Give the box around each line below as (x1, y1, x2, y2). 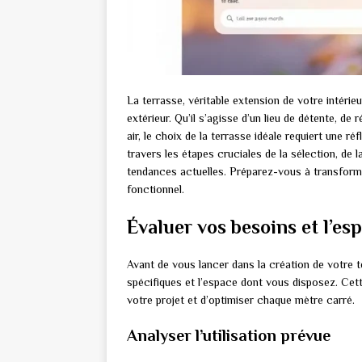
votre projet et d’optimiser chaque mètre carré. (127, 293, 355, 307)
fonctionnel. (127, 183, 184, 196)
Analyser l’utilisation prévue (127, 326, 330, 345)
